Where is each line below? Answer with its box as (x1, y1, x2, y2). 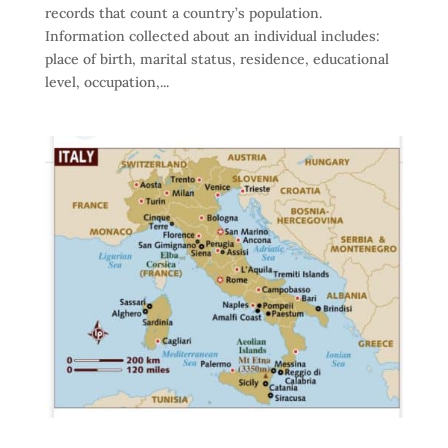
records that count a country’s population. (44, 4, 322, 23)
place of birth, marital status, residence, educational (44, 50, 389, 69)
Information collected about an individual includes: (44, 27, 380, 46)
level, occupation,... (44, 73, 169, 92)
